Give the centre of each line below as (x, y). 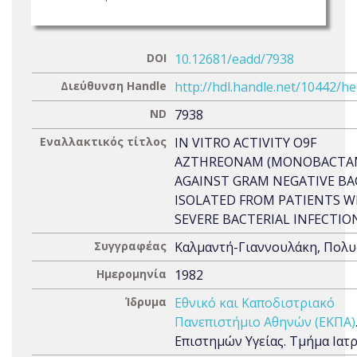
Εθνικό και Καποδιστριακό (255, 303)
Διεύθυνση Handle (114, 86)
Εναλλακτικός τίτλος (103, 141)
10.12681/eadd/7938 (234, 59)
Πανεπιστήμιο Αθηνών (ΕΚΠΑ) (265, 322)
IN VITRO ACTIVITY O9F (245, 143)
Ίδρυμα (146, 302)
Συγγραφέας (130, 246)
